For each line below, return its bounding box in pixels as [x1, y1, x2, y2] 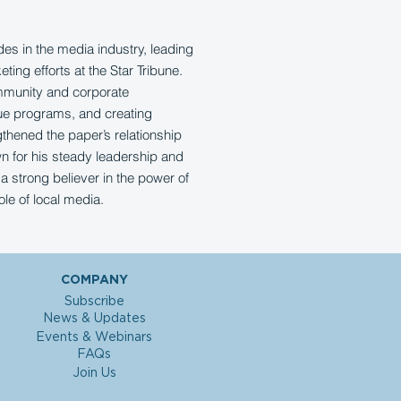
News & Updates [42, 312, 146, 325]
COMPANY [60, 274, 128, 286]
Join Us [72, 367, 116, 380]
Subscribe [64, 295, 124, 308]
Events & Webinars [36, 331, 152, 344]
